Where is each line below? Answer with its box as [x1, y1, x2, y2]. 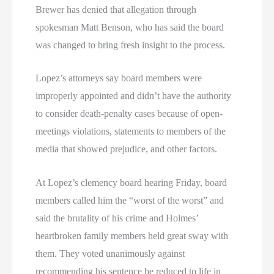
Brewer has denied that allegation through [35, 4, 197, 15]
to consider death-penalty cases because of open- [35, 108, 223, 119]
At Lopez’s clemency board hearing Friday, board [35, 177, 228, 188]
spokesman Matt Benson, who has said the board [35, 21, 224, 32]
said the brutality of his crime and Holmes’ [35, 212, 199, 223]
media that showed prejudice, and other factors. [35, 144, 218, 155]
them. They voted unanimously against [35, 248, 185, 259]
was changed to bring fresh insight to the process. [35, 39, 226, 50]
